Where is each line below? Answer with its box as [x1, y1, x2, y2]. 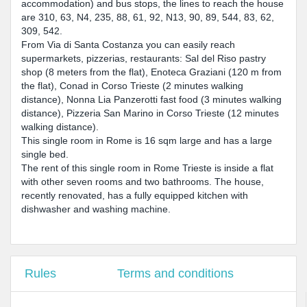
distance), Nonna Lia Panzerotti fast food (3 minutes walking [21, 94, 282, 105]
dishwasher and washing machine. [21, 204, 171, 214]
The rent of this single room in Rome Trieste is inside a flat [21, 162, 273, 173]
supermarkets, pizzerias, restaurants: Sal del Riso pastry [21, 53, 266, 64]
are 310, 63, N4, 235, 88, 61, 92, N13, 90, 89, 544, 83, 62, [21, 12, 274, 23]
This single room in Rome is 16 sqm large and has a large [21, 135, 272, 146]
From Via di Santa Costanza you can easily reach [21, 39, 235, 50]
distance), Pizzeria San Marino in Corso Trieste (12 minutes [21, 108, 279, 119]
